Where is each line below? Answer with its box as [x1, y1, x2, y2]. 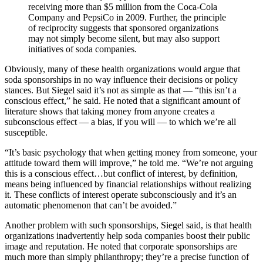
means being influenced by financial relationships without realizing [5, 179, 251, 189]
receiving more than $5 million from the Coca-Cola [28, 2, 217, 12]
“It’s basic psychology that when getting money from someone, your [5, 147, 257, 157]
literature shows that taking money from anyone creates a [5, 106, 215, 116]
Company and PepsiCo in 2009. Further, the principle [28, 12, 226, 22]
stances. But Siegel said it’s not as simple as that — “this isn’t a [5, 85, 237, 95]
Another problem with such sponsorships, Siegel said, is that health [5, 220, 252, 230]
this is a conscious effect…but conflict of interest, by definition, [5, 168, 238, 178]
